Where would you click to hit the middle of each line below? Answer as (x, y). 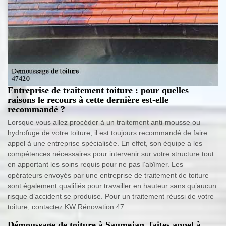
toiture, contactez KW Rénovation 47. (67, 207)
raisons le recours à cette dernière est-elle (88, 100)
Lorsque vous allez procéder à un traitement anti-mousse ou (104, 122)
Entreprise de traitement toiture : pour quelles (98, 90)
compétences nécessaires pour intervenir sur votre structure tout (111, 154)
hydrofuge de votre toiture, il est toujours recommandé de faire (107, 132)
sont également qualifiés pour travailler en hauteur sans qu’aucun (112, 185)
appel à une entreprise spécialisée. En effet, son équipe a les (105, 143)
